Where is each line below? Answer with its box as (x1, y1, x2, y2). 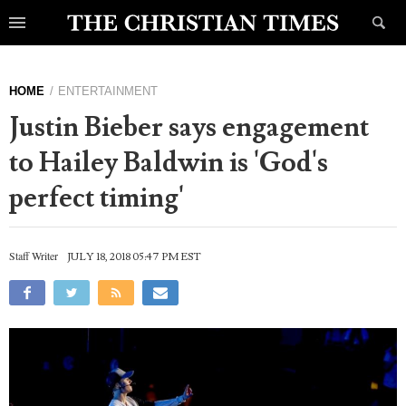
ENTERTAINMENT (58, 84, 159, 98)
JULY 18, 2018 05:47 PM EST (67, 250, 202, 264)
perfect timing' (9, 180, 184, 216)
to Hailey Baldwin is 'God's (9, 145, 328, 180)
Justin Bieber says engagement (9, 110, 369, 145)
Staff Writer (9, 248, 58, 263)
